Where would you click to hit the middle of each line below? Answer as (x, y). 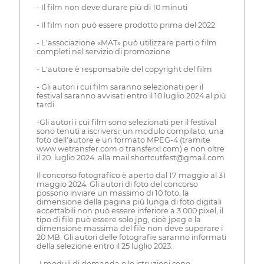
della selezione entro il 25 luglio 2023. (104, 246)
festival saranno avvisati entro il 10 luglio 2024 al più (131, 95)
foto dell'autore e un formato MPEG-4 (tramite (123, 140)
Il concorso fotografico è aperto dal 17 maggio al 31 (131, 175)
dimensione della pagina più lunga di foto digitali (129, 202)
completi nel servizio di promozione (103, 51)
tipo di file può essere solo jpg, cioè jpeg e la (118, 219)
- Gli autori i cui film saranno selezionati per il (120, 87)
